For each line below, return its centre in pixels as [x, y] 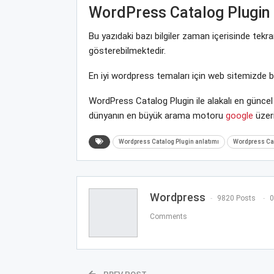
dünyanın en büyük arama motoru [157, 115]
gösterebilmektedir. [127, 50]
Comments [168, 217]
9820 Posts [236, 198]
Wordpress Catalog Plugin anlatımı [168, 141]
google [239, 115]
